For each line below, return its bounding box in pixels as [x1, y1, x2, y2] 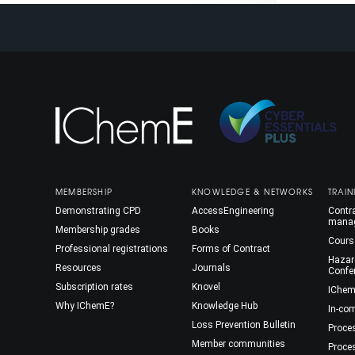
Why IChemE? [55, 300, 114, 311]
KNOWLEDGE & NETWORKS [192, 185, 313, 197]
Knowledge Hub [192, 300, 258, 311]
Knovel [192, 281, 220, 292]
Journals [192, 261, 231, 273]
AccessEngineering [192, 204, 274, 216]
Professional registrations [55, 242, 168, 254]
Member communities [192, 338, 285, 349]
